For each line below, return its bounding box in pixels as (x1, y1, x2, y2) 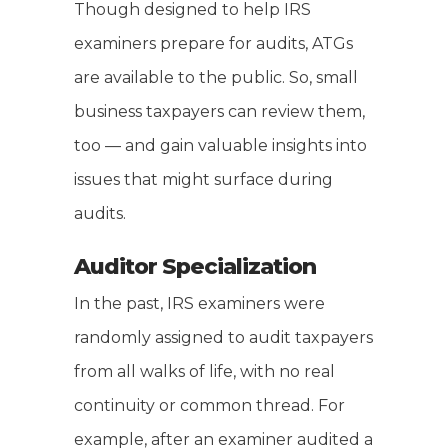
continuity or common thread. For (74, 396, 345, 416)
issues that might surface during (74, 170, 333, 190)
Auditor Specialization (74, 253, 316, 281)
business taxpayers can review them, (74, 102, 365, 122)
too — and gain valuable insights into (74, 136, 367, 156)
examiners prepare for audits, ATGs (74, 34, 353, 54)
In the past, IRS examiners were (74, 294, 325, 314)
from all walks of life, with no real (74, 362, 335, 382)
